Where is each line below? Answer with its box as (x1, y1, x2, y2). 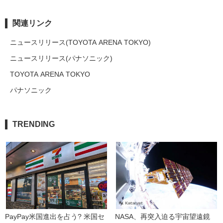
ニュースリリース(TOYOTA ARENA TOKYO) (10, 38, 151, 47)
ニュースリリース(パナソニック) (10, 54, 112, 63)
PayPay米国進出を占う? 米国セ (5, 213, 105, 221)
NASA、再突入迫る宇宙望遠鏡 (115, 213, 210, 221)
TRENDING (12, 120, 55, 129)
